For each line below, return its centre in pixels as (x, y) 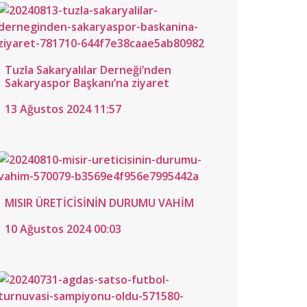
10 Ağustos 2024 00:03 (63, 229)
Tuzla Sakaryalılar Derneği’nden (88, 70)
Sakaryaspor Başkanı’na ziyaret (87, 83)
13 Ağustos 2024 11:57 (63, 109)
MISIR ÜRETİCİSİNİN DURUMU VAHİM (99, 203)
